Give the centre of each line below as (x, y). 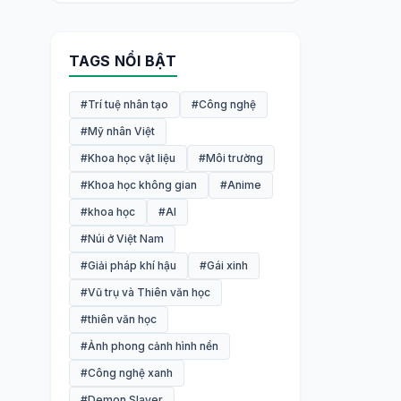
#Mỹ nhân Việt (118, 131)
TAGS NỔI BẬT (123, 61)
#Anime (241, 185)
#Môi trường (231, 158)
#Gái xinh (224, 265)
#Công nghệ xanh (127, 373)
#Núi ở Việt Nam (122, 239)
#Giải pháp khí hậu (128, 265)
